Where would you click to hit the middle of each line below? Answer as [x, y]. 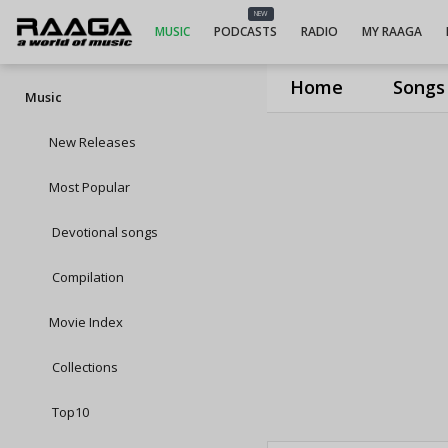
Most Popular [89, 187]
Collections [83, 367]
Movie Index [86, 322]
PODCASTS [245, 31]
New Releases [92, 142]
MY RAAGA [391, 31]
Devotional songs [103, 232]
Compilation [86, 277]
